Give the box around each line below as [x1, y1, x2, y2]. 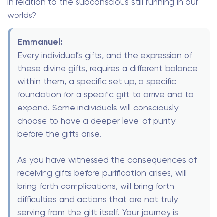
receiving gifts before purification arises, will [17, 168, 186, 178]
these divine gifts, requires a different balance [17, 63, 198, 74]
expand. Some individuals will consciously [17, 102, 178, 113]
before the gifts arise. [17, 128, 101, 139]
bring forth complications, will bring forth [17, 181, 174, 191]
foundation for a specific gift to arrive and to [17, 89, 194, 100]
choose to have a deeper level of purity [17, 115, 175, 126]
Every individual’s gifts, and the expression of [17, 50, 192, 61]
